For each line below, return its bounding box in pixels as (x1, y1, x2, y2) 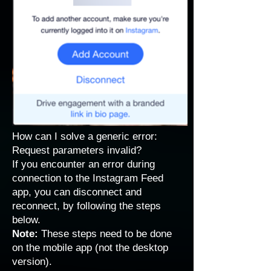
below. (12, 214, 41, 226)
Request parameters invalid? (12, 145, 142, 156)
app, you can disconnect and (12, 186, 142, 198)
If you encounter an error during (12, 158, 155, 170)
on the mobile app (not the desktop (12, 242, 168, 253)
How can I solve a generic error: (12, 131, 157, 142)
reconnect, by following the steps (12, 200, 161, 212)
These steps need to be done (38, 228, 172, 240)
